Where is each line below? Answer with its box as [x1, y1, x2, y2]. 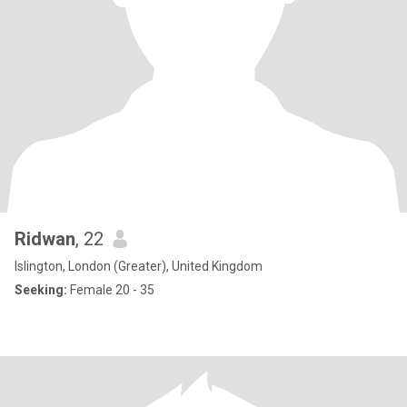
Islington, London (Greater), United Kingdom [15, 259, 263, 273]
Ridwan [15, 228, 75, 250]
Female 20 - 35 [67, 283, 154, 297]
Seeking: [15, 283, 67, 297]
